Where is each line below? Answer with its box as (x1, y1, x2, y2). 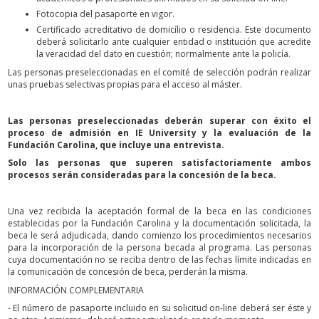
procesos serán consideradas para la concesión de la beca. (8, 169, 276, 182)
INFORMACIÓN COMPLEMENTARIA (8, 283, 144, 296)
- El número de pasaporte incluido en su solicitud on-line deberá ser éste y (8, 302, 311, 315)
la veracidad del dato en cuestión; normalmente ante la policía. (36, 48, 291, 61)
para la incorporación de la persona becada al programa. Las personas (8, 241, 311, 254)
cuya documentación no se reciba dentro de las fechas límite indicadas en (8, 253, 311, 266)
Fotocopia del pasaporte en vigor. (36, 8, 174, 21)
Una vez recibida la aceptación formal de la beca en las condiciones (8, 205, 311, 218)
